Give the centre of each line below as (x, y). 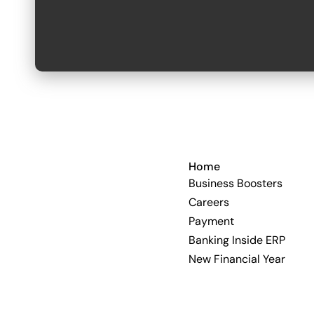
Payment (211, 221)
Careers (209, 202)
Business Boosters (235, 183)
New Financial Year (237, 259)
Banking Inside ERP (237, 240)
